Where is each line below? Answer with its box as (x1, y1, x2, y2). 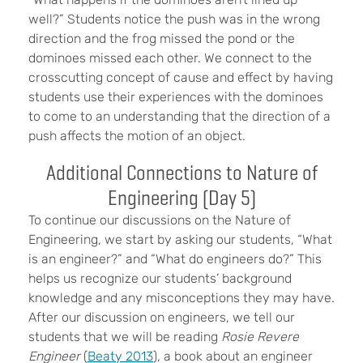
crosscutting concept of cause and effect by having (28, 70, 333, 86)
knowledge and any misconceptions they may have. (28, 290, 335, 306)
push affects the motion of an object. (28, 128, 246, 144)
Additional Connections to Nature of (45, 159, 318, 187)
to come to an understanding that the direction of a (28, 109, 331, 125)
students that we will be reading (28, 329, 221, 345)
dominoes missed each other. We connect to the (28, 50, 312, 66)
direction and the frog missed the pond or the (28, 31, 295, 47)
